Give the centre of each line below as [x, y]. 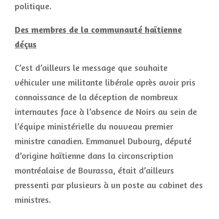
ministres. [33, 199]
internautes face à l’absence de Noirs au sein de [106, 111]
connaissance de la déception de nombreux [96, 97]
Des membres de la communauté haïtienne [98, 29]
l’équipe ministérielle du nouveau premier [94, 126]
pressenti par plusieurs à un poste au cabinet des [109, 185]
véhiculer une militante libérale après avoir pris [105, 82]
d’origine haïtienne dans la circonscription [94, 155]
